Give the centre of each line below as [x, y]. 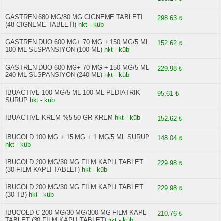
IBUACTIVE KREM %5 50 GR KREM [59, 118]
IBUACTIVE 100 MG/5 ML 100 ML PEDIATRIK [73, 92]
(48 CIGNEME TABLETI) [41, 24]
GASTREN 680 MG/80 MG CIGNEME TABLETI [74, 17]
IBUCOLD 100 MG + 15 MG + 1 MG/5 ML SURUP [77, 137]
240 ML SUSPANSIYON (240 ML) [54, 75]
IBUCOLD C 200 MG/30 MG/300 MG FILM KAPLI [77, 212]
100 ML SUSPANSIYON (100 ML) [54, 50]
